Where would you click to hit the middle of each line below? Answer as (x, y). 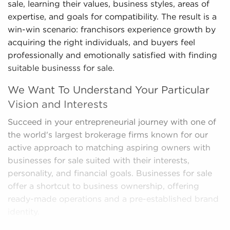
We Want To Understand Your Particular (109, 91)
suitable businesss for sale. (61, 69)
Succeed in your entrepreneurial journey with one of (112, 123)
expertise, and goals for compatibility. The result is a (112, 17)
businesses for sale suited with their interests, (99, 161)
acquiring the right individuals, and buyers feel (101, 43)
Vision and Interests (58, 105)
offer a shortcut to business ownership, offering (103, 187)
